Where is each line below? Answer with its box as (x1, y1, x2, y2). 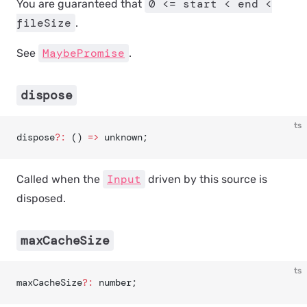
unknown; (99, 131, 148, 143)
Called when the (16, 173, 103, 186)
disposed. (16, 192, 66, 205)
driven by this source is (145, 173, 267, 186)
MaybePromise (42, 46, 125, 60)
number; (93, 276, 137, 288)
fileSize (16, 16, 71, 30)
